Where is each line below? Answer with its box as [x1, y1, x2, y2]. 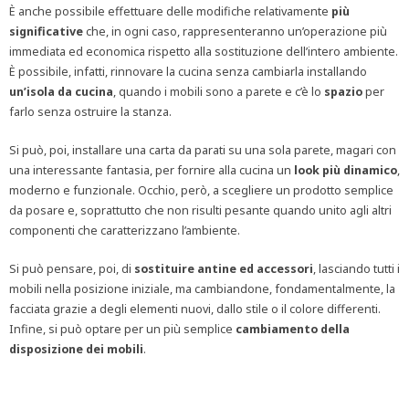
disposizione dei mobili [9, 341, 143, 358]
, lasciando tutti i [313, 261, 400, 278]
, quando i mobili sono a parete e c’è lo [113, 84, 324, 100]
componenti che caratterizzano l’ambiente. [9, 223, 240, 239]
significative [9, 24, 83, 40]
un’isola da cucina [9, 84, 113, 100]
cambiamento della [236, 321, 350, 338]
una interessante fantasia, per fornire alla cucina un [9, 163, 294, 179]
